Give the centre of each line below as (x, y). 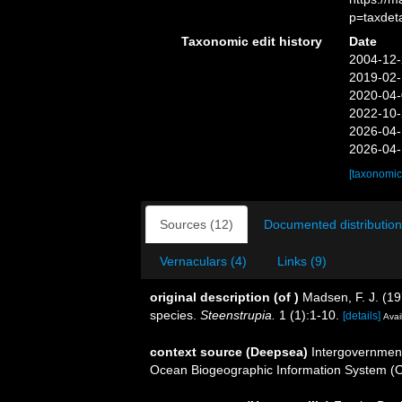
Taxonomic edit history (251, 41)
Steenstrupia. (238, 315)
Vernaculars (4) (203, 261)
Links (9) (302, 261)
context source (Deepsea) (229, 351)
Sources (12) (197, 224)
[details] (362, 315)
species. (175, 315)
